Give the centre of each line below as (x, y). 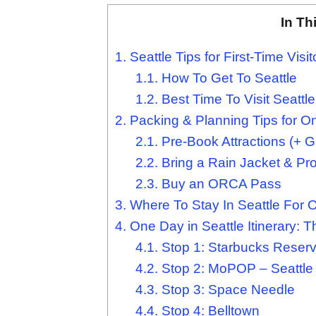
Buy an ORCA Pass (219, 183)
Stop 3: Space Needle (226, 289)
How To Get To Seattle (227, 78)
